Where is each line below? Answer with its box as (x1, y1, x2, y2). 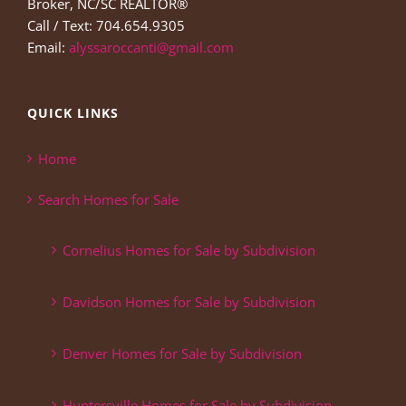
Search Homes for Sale (38, 190, 179, 209)
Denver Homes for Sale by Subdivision (63, 344, 302, 363)
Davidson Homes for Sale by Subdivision (63, 293, 315, 312)
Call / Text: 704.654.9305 (27, 16, 185, 35)
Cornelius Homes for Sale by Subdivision (63, 241, 315, 260)
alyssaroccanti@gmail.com (69, 38, 234, 57)
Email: (27, 38, 69, 57)
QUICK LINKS (27, 104, 119, 122)
